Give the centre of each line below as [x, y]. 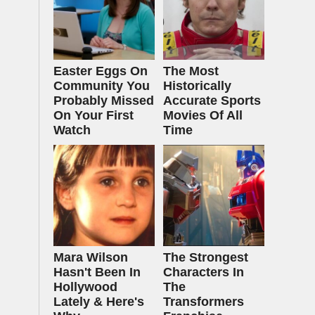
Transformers [204, 302]
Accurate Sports [212, 101]
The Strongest [206, 257]
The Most [191, 71]
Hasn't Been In [97, 272]
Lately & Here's [99, 302]
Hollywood [85, 287]
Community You [102, 86]
